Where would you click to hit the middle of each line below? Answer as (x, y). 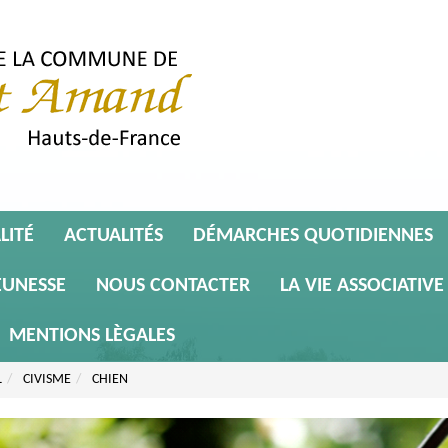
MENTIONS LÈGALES (92, 336)
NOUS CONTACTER (173, 286)
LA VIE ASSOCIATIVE (362, 286)
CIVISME (47, 379)
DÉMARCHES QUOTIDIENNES (313, 236)
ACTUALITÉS (113, 236)
